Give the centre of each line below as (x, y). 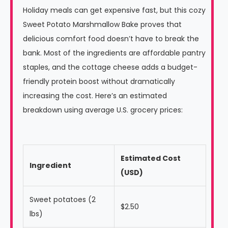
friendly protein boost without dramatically (99, 81)
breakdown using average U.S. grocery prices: (103, 110)
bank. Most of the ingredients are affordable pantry (114, 53)
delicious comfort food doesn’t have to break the (111, 38)
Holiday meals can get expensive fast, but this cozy (114, 10)
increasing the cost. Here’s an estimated (95, 95)
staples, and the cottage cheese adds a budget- (110, 67)
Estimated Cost (151, 158)
